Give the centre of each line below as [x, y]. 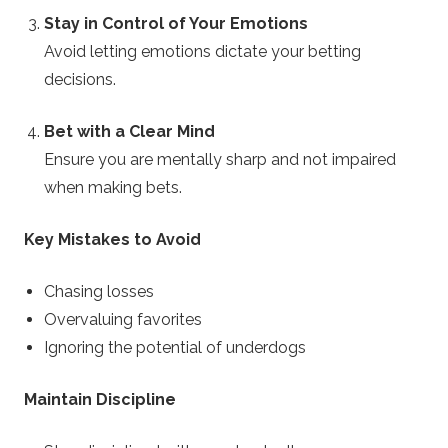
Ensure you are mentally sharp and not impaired [220, 160]
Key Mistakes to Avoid [112, 240]
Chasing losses [99, 292]
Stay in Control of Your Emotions [176, 24]
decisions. [80, 80]
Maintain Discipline [100, 400]
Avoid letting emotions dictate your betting [202, 52]
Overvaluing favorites [123, 320]
